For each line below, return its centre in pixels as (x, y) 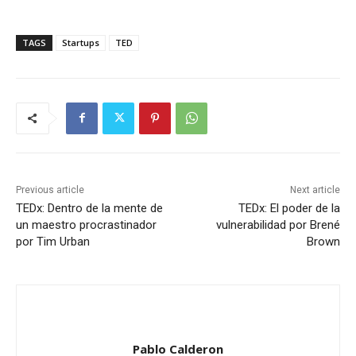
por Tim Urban (54, 241)
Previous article (50, 190)
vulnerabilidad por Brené (278, 224)
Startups (81, 42)
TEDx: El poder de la (289, 208)
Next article (315, 190)
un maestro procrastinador (86, 224)
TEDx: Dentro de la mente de (89, 208)
